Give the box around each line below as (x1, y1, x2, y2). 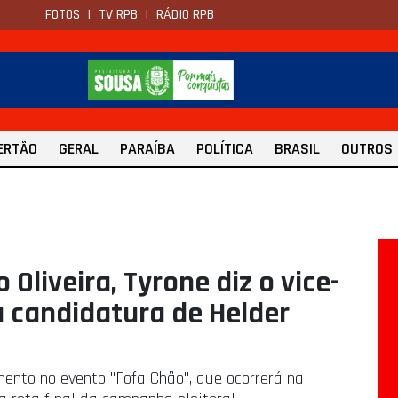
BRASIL (275, 139, 320, 160)
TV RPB (99, 5, 138, 24)
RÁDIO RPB (156, 5, 214, 24)
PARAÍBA (120, 139, 175, 160)
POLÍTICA (196, 139, 253, 160)
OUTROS (341, 139, 393, 160)
